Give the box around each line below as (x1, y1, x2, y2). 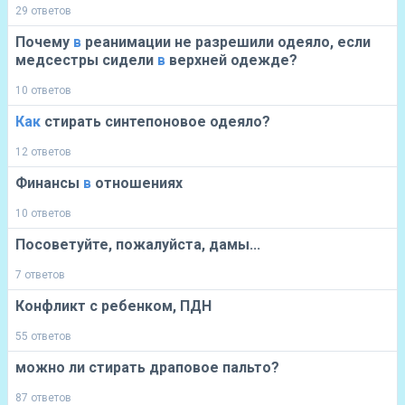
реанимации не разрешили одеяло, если (81, 33, 371, 51)
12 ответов (15, 146, 71, 158)
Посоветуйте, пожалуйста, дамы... (15, 236, 260, 253)
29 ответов (15, 5, 71, 17)
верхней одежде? (165, 52, 297, 69)
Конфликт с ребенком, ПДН (15, 297, 212, 315)
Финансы (15, 174, 83, 192)
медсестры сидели (15, 52, 157, 69)
